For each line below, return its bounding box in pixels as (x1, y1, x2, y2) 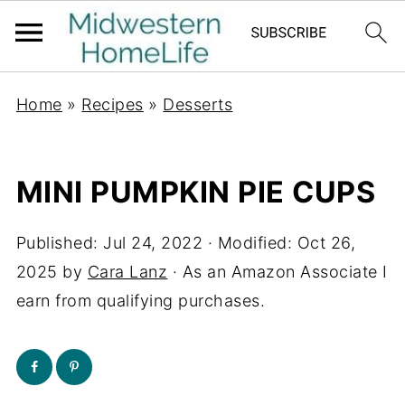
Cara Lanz (87, 262, 168, 281)
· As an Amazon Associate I (167, 262, 388, 281)
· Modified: (202, 233, 297, 252)
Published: (15, 233, 104, 252)
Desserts (163, 95, 233, 114)
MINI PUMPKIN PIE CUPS (15, 174, 376, 210)
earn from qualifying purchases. (15, 291, 266, 310)
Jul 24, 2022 (103, 233, 203, 252)
